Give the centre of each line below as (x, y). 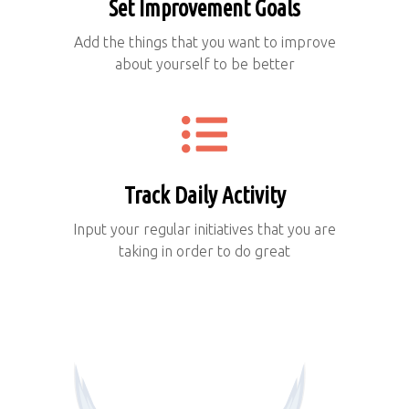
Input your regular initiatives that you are (204, 230)
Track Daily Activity (204, 196)
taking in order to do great (204, 252)
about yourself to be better (204, 64)
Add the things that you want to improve (204, 42)
